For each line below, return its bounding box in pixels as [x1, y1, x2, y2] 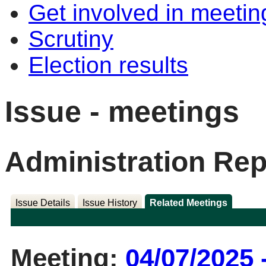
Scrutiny [28, 26, 113, 52]
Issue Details [15, 198, 70, 208]
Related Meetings [149, 198, 227, 208]
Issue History [82, 198, 137, 208]
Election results [28, 52, 188, 78]
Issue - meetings [5, 94, 239, 128]
